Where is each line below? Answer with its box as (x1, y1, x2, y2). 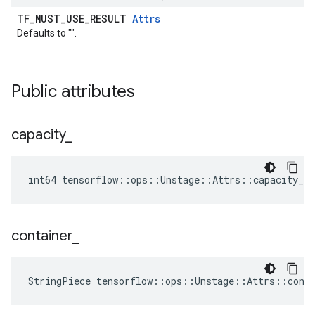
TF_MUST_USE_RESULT (17, 12, 132, 25)
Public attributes (11, 81, 135, 102)
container (11, 227, 72, 245)
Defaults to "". (17, 27, 77, 39)
